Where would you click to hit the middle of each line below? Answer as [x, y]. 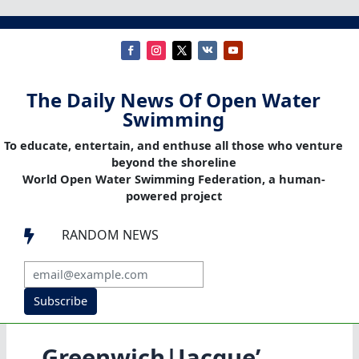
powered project [173, 196]
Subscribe [60, 301]
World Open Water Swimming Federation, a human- [173, 179]
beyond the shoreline [173, 162]
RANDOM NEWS [110, 235]
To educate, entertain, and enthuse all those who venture [173, 145]
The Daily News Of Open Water [173, 100]
